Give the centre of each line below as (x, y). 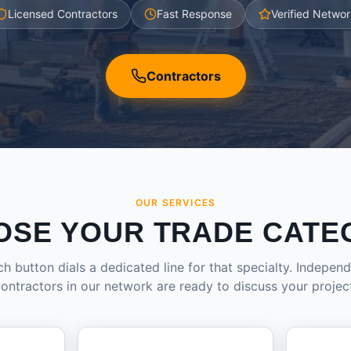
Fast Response (194, 14)
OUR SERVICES (175, 203)
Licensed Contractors (62, 14)
